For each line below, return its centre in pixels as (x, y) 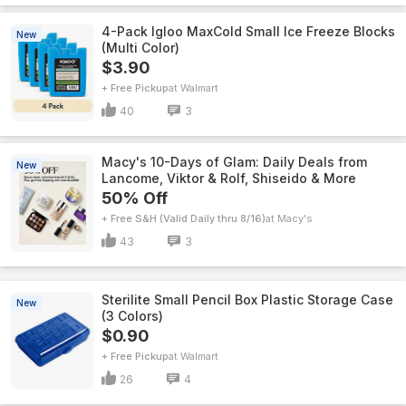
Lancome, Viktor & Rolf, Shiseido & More (229, 178)
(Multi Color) (140, 48)
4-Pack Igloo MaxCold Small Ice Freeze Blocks (248, 31)
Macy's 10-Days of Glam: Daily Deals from (234, 162)
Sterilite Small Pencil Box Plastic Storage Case (247, 300)
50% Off (135, 198)
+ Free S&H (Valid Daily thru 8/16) (184, 218)
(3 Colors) (132, 316)
